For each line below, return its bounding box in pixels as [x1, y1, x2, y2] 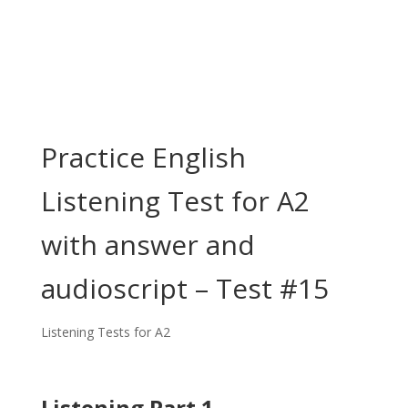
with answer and [40, 226, 255, 263]
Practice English [40, 138, 246, 176]
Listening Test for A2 [40, 182, 310, 219]
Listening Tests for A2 [40, 323, 170, 341]
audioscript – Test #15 [40, 270, 329, 307]
